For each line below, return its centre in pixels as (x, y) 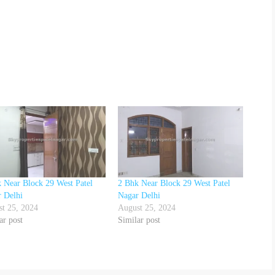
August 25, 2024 (147, 208)
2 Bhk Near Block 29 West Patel (174, 184)
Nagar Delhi (139, 196)
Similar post (139, 220)
